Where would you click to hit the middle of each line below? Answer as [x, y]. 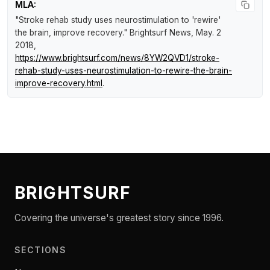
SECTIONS [41, 250]
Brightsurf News [160, 33]
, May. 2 [206, 33]
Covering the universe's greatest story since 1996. [119, 218]
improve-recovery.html [59, 83]
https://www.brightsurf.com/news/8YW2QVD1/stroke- [117, 58]
